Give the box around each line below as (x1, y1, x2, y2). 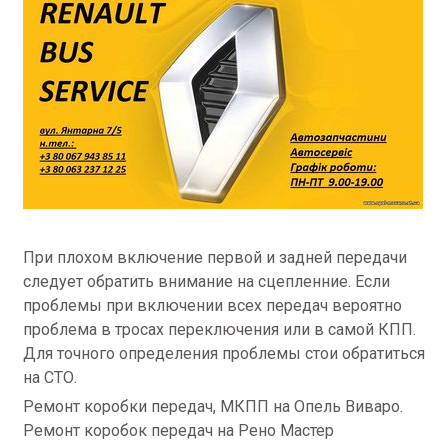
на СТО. (23, 368, 77, 387)
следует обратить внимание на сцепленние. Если (23, 272, 390, 291)
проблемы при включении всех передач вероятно (23, 296, 402, 315)
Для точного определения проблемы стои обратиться (23, 344, 425, 363)
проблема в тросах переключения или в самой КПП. (23, 320, 416, 339)
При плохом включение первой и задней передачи (23, 248, 407, 267)
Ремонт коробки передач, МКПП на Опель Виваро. (23, 397, 403, 416)
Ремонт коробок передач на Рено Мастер (23, 421, 338, 440)
